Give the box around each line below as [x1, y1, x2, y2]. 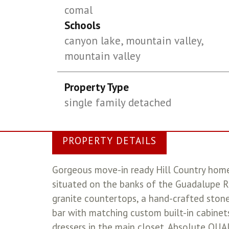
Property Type [64, 80, 129, 94]
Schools [64, 18, 101, 32]
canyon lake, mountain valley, [64, 34, 203, 48]
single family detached [64, 96, 172, 109]
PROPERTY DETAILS [62, 134, 156, 147]
